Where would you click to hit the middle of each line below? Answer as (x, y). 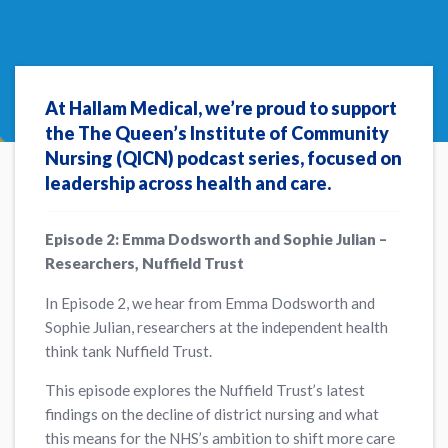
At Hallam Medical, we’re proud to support (221, 107)
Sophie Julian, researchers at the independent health (217, 326)
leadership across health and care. (188, 182)
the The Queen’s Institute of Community (217, 132)
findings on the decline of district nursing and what (212, 413)
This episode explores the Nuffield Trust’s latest (205, 389)
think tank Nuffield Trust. (129, 350)
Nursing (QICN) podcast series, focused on (224, 157)
